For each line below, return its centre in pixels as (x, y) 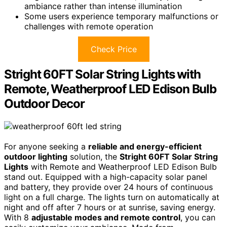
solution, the (93, 157)
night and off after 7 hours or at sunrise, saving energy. (110, 207)
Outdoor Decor (44, 104)
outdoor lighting (36, 157)
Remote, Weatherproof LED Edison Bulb (110, 89)
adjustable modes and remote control (106, 217)
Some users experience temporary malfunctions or (121, 16)
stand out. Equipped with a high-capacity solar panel (106, 177)
